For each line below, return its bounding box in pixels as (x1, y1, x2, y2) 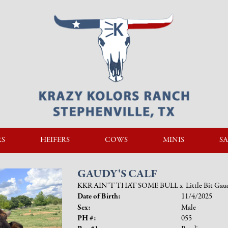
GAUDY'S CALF (77, 166, 157, 182)
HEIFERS (40, 135, 70, 145)
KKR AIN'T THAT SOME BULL (77, 181, 178, 191)
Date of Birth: (77, 191, 121, 202)
